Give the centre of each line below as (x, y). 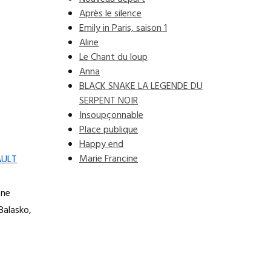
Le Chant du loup (113, 57)
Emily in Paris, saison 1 (123, 28)
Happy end (101, 145)
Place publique (109, 130)
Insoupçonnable (111, 116)
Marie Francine (109, 159)
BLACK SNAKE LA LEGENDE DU (141, 87)
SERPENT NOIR (109, 101)
